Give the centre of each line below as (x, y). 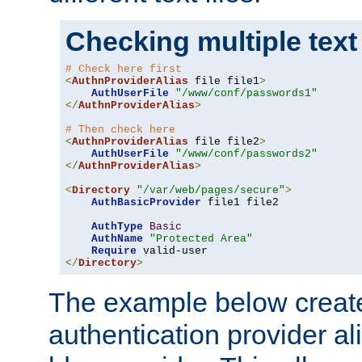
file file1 (224, 82)
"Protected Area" (201, 239)
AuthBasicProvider (146, 203)
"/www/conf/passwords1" (246, 94)
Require (114, 251)
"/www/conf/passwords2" (246, 154)
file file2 (224, 142)
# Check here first (124, 69)
